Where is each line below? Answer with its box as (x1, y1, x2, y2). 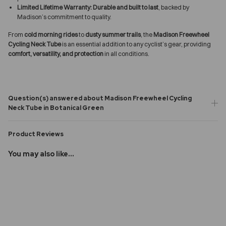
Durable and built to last (93, 3, 158, 11)
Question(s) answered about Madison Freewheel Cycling (8, 93, 192, 102)
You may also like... (8, 149, 74, 158)
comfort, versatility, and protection (8, 49, 103, 58)
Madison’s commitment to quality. (17, 13, 111, 21)
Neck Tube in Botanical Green (8, 103, 104, 112)
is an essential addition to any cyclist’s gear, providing (61, 40, 211, 48)
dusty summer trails (85, 30, 141, 38)
